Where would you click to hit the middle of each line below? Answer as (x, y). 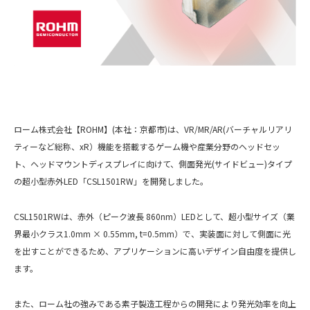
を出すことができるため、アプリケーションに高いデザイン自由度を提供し (155, 251)
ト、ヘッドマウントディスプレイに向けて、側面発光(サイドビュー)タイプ (153, 164)
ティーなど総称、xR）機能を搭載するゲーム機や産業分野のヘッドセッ (147, 147)
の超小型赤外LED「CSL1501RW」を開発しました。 (111, 181)
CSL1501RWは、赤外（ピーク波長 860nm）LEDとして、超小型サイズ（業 (154, 217)
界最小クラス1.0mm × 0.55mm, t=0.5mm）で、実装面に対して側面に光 (152, 234)
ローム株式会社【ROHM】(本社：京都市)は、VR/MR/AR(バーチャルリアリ (153, 129)
